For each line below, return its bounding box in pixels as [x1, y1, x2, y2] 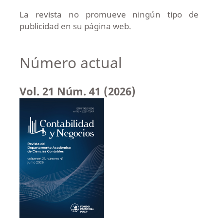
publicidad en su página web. [19, 20, 131, 32]
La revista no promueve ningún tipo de [19, 8, 199, 20]
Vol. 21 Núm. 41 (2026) [19, 83, 136, 98]
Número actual [19, 52, 122, 73]
